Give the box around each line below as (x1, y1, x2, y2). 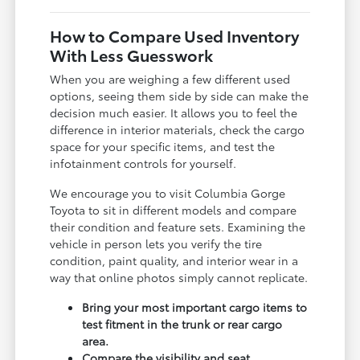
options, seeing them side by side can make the (50, 87, 309, 104)
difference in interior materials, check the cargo (50, 121, 305, 137)
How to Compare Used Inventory (50, 23, 300, 47)
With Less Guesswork (50, 43, 214, 66)
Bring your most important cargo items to (82, 298, 308, 315)
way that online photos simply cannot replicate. (50, 268, 309, 285)
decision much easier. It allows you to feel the (50, 104, 298, 121)
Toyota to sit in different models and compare (50, 201, 297, 218)
